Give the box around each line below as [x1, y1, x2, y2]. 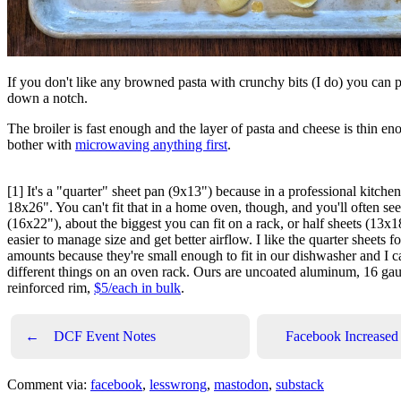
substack [276, 377, 324, 392]
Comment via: [7, 377, 90, 392]
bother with [7, 137, 75, 152]
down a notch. [7, 90, 88, 106]
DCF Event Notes [54, 328, 156, 344]
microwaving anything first [75, 137, 227, 152]
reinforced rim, [7, 280, 94, 295]
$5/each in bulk [94, 280, 181, 295]
